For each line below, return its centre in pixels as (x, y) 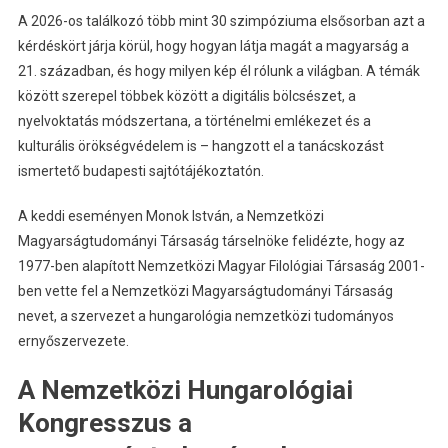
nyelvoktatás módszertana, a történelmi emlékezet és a (194, 120)
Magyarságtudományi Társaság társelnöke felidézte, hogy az (211, 240)
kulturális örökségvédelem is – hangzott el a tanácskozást (200, 145)
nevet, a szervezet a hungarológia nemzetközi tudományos (205, 315)
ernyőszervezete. (73, 340)
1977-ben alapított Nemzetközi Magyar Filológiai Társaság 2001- (221, 265)
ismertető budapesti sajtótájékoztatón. (140, 170)
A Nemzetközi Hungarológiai (185, 389)
